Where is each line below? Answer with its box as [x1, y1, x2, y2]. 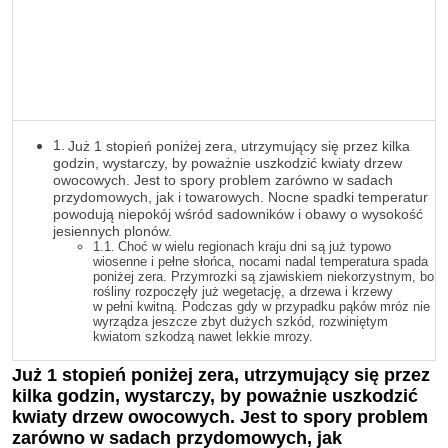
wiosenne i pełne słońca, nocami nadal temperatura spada [93, 254, 428, 270]
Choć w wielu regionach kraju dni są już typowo [117, 239, 391, 255]
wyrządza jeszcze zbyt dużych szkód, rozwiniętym [93, 314, 388, 330]
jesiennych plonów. [53, 223, 172, 240]
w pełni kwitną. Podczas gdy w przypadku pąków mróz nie [93, 299, 430, 315]
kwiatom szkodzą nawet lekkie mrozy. [93, 329, 313, 345]
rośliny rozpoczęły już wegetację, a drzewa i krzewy [93, 284, 393, 300]
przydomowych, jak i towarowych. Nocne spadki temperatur [53, 189, 428, 206]
